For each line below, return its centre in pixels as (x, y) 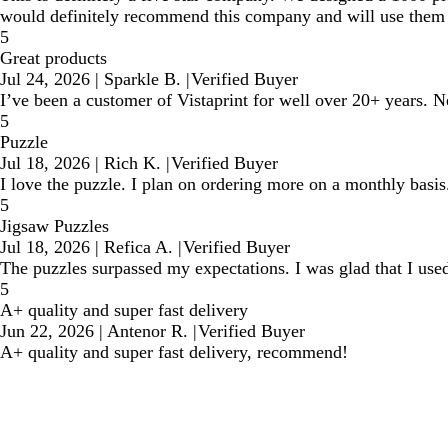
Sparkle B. (142, 78)
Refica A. (138, 246)
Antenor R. (147, 330)
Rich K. (132, 162)
